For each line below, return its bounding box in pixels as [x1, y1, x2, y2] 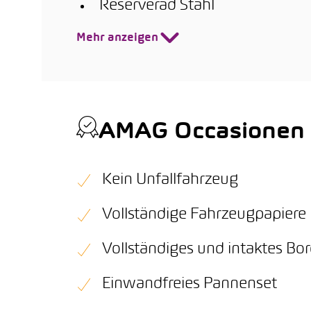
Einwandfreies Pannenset [102, 277, 277, 292]
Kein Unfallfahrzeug [102, 173, 238, 187]
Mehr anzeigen [76, 33, 158, 44]
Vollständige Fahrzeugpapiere [102, 208, 306, 222]
